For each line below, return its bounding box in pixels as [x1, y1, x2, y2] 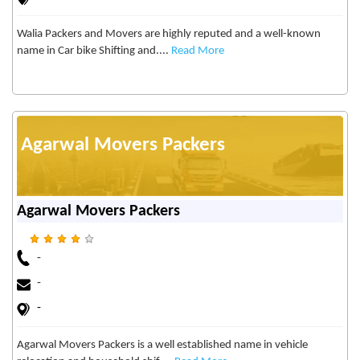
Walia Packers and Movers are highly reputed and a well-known [17, 28, 321, 41]
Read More [171, 45, 224, 58]
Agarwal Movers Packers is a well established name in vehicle [17, 339, 308, 352]
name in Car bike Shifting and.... [17, 45, 171, 58]
